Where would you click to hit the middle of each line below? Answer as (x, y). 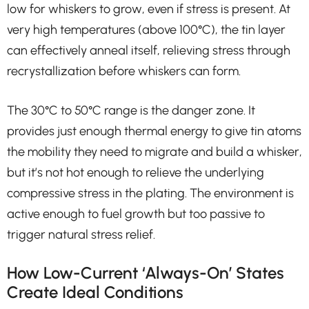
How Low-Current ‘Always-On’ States (146, 272)
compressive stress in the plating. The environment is (150, 193)
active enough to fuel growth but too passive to (136, 213)
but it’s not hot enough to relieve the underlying (136, 172)
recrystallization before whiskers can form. (124, 71)
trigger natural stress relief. (81, 234)
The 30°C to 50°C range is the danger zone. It (131, 110)
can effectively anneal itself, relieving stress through (149, 50)
